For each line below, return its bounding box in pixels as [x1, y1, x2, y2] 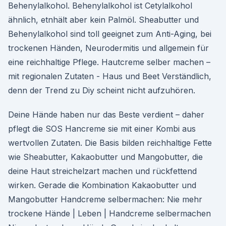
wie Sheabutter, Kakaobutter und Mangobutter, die [8, 152, 203, 162]
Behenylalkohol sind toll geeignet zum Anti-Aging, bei [8, 29, 211, 39]
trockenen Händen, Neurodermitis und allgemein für [8, 43, 209, 53]
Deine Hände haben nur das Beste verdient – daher [8, 109, 204, 120]
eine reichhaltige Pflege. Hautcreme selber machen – [8, 57, 210, 67]
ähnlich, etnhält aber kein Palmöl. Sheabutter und [8, 15, 199, 25]
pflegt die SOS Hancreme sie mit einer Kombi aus [8, 124, 196, 134]
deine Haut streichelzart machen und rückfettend [8, 166, 197, 176]
